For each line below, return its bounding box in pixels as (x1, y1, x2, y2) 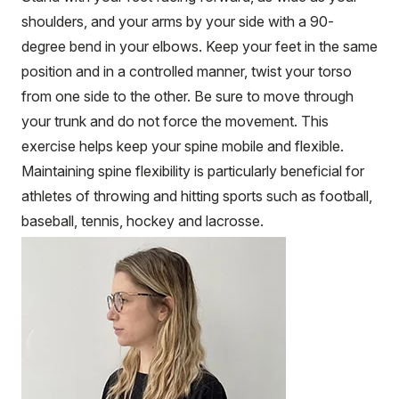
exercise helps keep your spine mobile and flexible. (21, 136, 344, 155)
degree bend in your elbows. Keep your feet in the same (21, 37, 378, 55)
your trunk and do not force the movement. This (21, 111, 329, 130)
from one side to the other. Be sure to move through (21, 86, 354, 105)
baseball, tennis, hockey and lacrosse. (21, 211, 264, 230)
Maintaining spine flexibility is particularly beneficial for (21, 161, 364, 180)
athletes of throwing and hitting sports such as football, (21, 186, 372, 205)
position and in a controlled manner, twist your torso (21, 61, 352, 80)
